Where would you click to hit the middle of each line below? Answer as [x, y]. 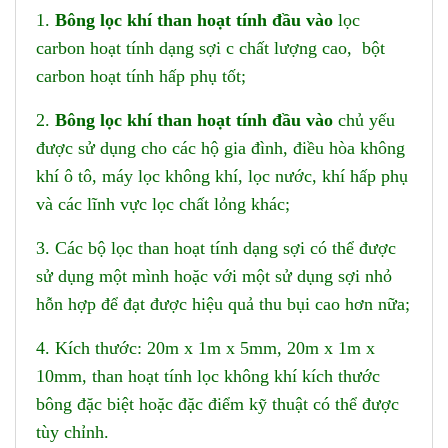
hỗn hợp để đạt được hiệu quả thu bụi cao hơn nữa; [223, 303]
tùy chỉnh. [72, 431]
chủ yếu [364, 119]
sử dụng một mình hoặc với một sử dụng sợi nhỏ [214, 275]
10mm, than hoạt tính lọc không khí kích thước [208, 375]
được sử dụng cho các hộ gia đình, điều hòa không [220, 147]
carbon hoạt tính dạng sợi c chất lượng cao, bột [210, 47]
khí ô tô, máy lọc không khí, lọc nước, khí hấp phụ [222, 175]
